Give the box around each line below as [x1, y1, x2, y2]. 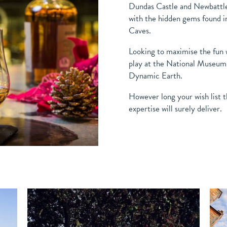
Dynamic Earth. [129, 69, 182, 83]
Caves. [129, 24, 151, 37]
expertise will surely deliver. [129, 102, 222, 116]
